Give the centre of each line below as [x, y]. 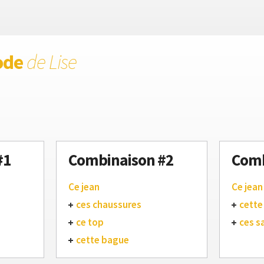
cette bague [103, 240]
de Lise [52, 62]
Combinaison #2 [121, 160]
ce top [90, 222]
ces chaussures [109, 204]
